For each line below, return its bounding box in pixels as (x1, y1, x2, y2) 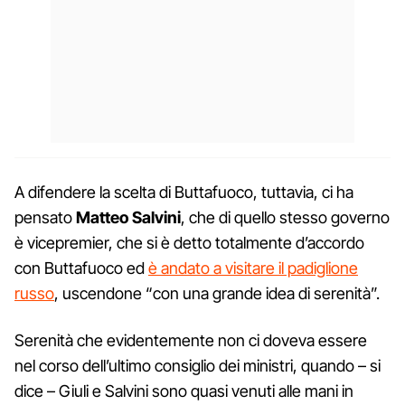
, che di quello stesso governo (181, 207, 390, 227)
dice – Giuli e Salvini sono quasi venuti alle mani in (14, 381, 353, 400)
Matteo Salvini (76, 207, 181, 227)
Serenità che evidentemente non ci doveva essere (14, 330, 367, 350)
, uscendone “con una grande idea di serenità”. (54, 283, 380, 303)
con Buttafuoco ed (14, 258, 148, 278)
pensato (14, 207, 76, 227)
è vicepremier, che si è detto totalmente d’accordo (14, 232, 364, 252)
